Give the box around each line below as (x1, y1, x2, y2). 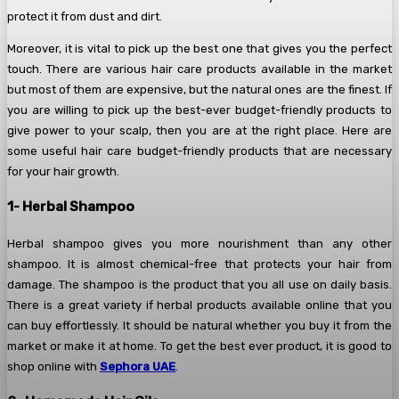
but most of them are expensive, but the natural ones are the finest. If (7, 83, 392, 97)
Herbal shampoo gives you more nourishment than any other (7, 236, 392, 250)
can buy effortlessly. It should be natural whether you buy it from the (7, 318, 392, 332)
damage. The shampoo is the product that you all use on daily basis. (7, 277, 392, 291)
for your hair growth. (7, 165, 119, 179)
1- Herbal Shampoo (7, 199, 134, 216)
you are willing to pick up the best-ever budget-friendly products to (7, 103, 392, 118)
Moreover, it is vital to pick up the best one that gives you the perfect (7, 42, 392, 56)
